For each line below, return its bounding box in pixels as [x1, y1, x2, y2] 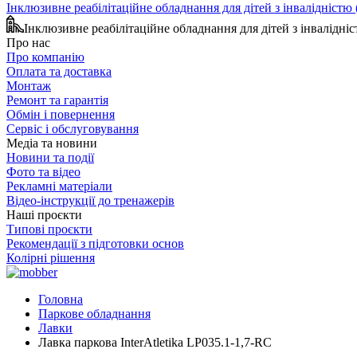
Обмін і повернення [6, 108, 115, 121]
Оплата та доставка [6, 65, 112, 78]
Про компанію [6, 50, 84, 64]
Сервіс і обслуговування [6, 122, 139, 135]
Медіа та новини [6, 136, 97, 150]
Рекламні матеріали [6, 179, 112, 193]
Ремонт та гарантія [6, 93, 108, 107]
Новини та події [6, 151, 94, 164]
